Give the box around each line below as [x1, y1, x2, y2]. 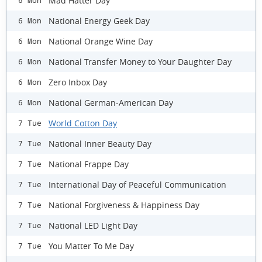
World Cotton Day [49, 117, 117, 129]
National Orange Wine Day [49, 35, 153, 47]
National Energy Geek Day [49, 15, 150, 26]
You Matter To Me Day [49, 240, 134, 251]
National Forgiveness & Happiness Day [49, 199, 199, 211]
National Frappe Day [49, 158, 129, 170]
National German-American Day [49, 96, 173, 108]
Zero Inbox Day [49, 76, 107, 88]
